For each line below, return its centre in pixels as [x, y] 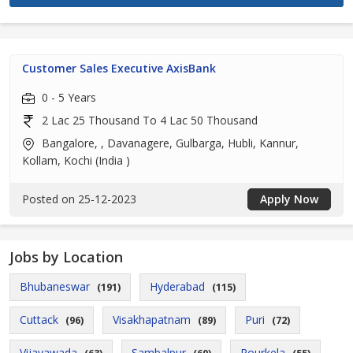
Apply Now [289, 199]
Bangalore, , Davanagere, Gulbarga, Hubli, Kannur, [169, 143]
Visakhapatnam [152, 320]
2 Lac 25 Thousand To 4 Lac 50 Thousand [148, 120]
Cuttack [39, 320]
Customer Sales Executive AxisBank [119, 68]
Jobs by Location [66, 257]
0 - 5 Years [67, 97]
